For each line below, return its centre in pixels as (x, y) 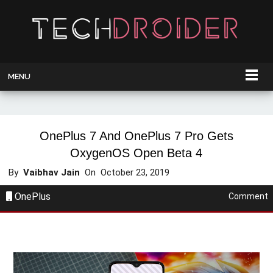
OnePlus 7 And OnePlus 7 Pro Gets (136, 136)
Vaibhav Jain (52, 173)
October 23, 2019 (136, 173)
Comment (249, 197)
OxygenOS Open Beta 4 (136, 153)
